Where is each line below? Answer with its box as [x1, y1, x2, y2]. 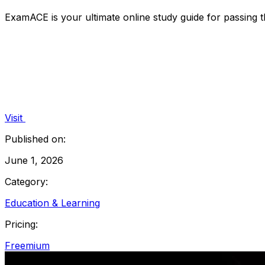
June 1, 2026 [5, 154, 63, 166]
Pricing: [5, 218, 38, 230]
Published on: [5, 132, 66, 145]
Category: [5, 175, 48, 188]
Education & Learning [5, 196, 100, 209]
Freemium [5, 239, 50, 251]
